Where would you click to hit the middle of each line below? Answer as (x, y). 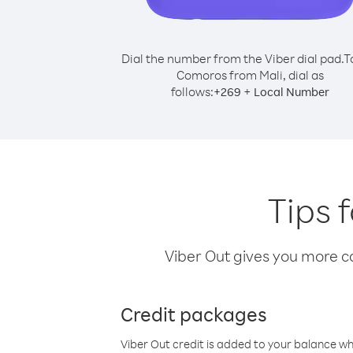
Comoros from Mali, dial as (250, 75)
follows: (192, 91)
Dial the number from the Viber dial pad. (232, 58)
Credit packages (194, 314)
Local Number (291, 92)
